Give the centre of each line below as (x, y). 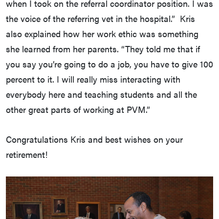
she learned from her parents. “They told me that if (103, 48)
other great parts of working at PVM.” (78, 109)
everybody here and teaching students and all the (101, 94)
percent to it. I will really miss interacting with (93, 79)
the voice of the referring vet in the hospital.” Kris (100, 18)
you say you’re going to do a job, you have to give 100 (109, 64)
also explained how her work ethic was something (102, 33)
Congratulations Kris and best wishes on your (94, 139)
